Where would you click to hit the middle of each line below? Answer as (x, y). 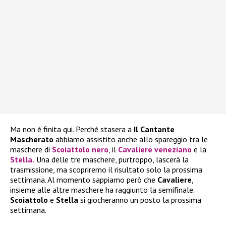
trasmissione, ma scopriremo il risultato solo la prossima (106, 170)
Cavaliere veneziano (155, 150)
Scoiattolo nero (80, 150)
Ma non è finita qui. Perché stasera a (71, 129)
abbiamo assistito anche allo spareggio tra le (131, 139)
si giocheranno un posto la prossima (141, 200)
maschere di (31, 150)
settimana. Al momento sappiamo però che (84, 180)
